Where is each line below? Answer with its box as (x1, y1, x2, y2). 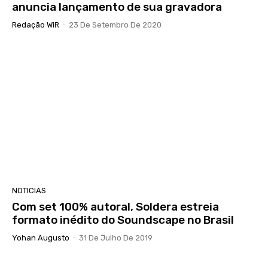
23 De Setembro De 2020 (69, 20, 162, 30)
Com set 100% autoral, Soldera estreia (12, 200, 219, 214)
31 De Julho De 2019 (79, 233, 153, 243)
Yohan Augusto (12, 233, 69, 243)
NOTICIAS (12, 186, 46, 196)
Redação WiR (12, 20, 59, 30)
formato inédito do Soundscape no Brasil (12, 213, 234, 227)
